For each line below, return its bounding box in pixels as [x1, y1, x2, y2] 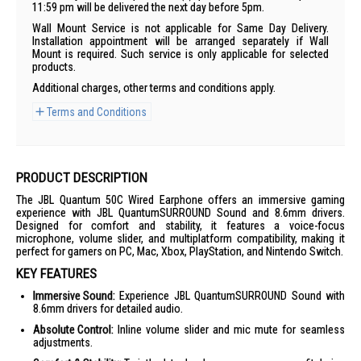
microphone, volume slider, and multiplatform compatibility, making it [16, 232, 345, 245]
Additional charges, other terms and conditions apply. [32, 81, 276, 94]
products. [32, 60, 76, 73]
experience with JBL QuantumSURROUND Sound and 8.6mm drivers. [16, 206, 345, 219]
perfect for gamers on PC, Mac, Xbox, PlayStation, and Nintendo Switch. [16, 245, 343, 258]
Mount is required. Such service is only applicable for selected [32, 48, 329, 60]
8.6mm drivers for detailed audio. [33, 302, 183, 315]
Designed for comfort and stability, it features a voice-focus [16, 219, 345, 232]
